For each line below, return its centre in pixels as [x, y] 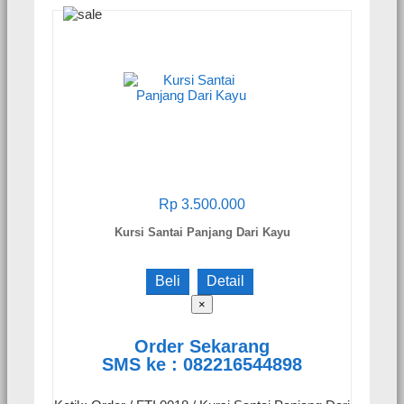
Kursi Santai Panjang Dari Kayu [202, 232]
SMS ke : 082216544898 [202, 365]
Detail [225, 280]
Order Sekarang [202, 347]
